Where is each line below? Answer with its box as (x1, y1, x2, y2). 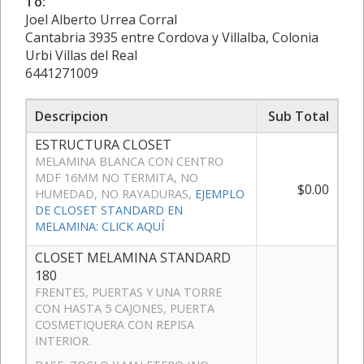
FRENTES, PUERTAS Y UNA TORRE (35, 284, 222, 300)
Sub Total (268, 106, 329, 125)
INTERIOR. (35, 332, 91, 349)
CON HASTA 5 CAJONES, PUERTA (35, 300, 214, 316)
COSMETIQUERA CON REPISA (35, 316, 194, 332)
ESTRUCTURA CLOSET (35, 135, 171, 154)
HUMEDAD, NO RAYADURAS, (35, 185, 195, 201)
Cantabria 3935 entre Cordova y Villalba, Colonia (25, 28, 318, 46)
